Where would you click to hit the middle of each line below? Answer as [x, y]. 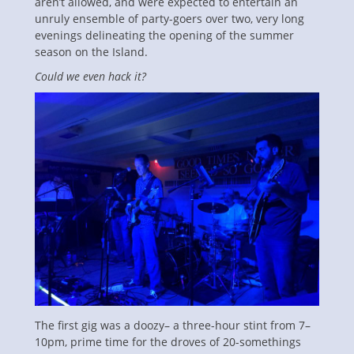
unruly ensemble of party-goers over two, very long [169, 18]
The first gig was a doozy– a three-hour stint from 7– [173, 325]
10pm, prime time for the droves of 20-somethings [168, 341]
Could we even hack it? [90, 76]
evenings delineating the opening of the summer [164, 35]
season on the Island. [91, 51]
